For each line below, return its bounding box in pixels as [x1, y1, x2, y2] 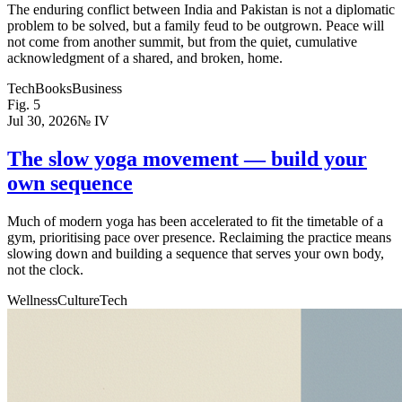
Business [72, 80, 122, 96]
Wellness [7, 292, 57, 308]
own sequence [7, 170, 133, 195]
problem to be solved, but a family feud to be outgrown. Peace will [7, 17, 384, 33]
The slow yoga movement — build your [7, 146, 367, 170]
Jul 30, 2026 [7, 112, 77, 128]
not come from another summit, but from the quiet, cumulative [7, 33, 357, 49]
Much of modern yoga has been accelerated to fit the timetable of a [7, 213, 383, 229]
